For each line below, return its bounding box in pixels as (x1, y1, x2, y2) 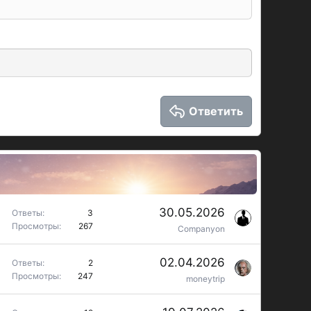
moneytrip (186, 273, 225, 284)
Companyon (178, 223, 225, 234)
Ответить (189, 104, 243, 118)
